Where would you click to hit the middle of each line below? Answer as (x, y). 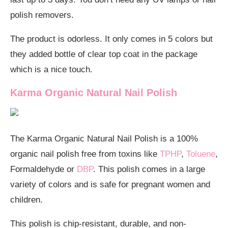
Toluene (201, 154)
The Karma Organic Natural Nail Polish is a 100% (104, 138)
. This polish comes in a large (149, 169)
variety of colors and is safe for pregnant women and (110, 184)
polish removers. (42, 15)
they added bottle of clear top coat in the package (104, 54)
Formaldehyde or (44, 169)
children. (26, 199)
